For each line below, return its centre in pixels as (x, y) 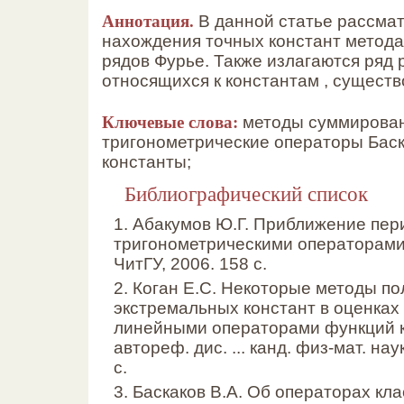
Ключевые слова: (170, 121)
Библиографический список (247, 193)
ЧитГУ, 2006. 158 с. (190, 263)
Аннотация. (148, 20)
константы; (147, 161)
